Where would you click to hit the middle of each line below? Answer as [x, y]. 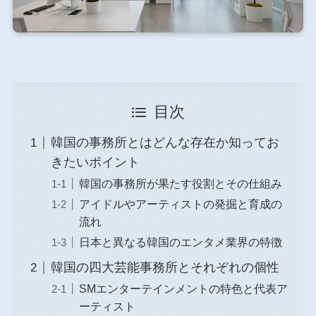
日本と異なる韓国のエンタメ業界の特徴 [180, 242]
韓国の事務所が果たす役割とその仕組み [180, 184]
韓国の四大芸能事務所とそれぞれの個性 [165, 268]
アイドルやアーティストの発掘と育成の [180, 204]
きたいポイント [95, 163]
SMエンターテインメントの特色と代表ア [183, 289]
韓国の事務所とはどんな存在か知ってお [165, 143]
